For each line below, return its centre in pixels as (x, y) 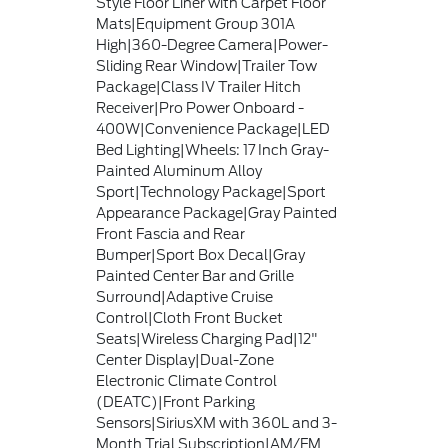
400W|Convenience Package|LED (213, 129)
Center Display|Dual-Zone (185, 360)
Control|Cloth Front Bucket (190, 318)
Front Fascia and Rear (171, 234)
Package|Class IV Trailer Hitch (199, 87)
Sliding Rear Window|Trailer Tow (207, 66)
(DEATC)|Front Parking (176, 402)
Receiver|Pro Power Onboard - (200, 108)
